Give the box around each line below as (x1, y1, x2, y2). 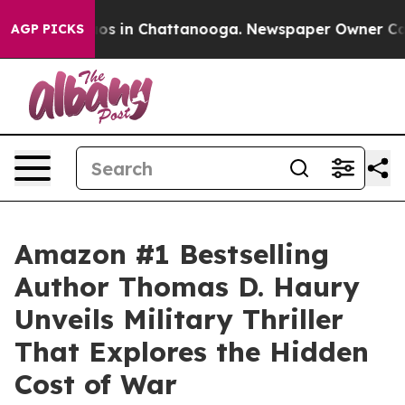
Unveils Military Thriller (14, 302, 344, 336)
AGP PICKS (11, 21, 84, 37)
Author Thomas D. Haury (14, 269, 360, 304)
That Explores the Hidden (14, 334, 369, 369)
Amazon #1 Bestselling (14, 237, 329, 271)
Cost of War (14, 367, 177, 401)
